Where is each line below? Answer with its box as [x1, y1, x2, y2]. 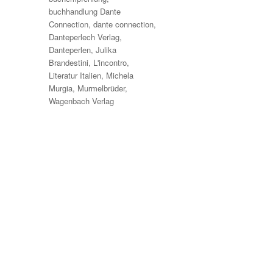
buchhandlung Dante [49, 5, 121, 17]
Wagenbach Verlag [49, 94, 115, 107]
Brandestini [49, 56, 89, 68]
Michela [106, 69, 134, 81]
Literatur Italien [49, 69, 102, 81]
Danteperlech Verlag [49, 30, 120, 43]
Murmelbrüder [77, 82, 126, 94]
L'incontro [93, 56, 127, 68]
